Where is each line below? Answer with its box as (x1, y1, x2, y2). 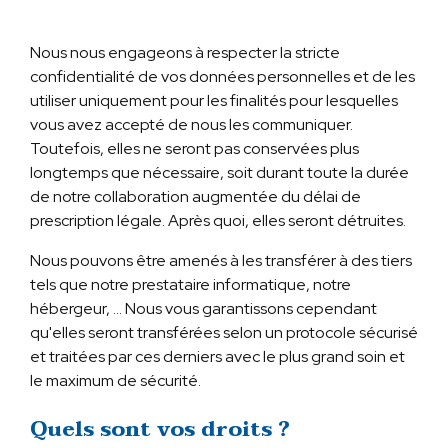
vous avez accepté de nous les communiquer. (29, 113, 353, 135)
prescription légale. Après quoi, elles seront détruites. (29, 209, 406, 231)
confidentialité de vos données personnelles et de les (29, 65, 415, 87)
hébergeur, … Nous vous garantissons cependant (29, 297, 377, 319)
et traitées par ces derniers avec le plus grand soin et (29, 345, 405, 367)
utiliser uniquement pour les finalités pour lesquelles (29, 89, 398, 111)
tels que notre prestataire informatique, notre (29, 273, 351, 295)
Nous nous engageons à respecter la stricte (29, 41, 340, 63)
